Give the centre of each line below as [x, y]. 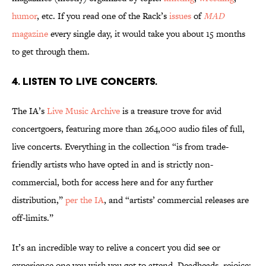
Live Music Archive [83, 111]
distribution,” [39, 200]
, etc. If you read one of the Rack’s [103, 16]
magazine [30, 34]
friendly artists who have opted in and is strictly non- [113, 164]
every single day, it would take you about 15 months [147, 34]
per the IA [85, 200]
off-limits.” [33, 218]
